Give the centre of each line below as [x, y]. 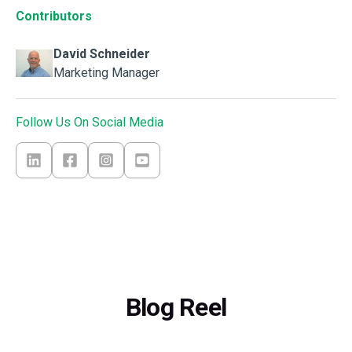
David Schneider [102, 53]
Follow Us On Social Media [90, 122]
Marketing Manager [106, 72]
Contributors [54, 16]
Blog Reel [176, 307]
